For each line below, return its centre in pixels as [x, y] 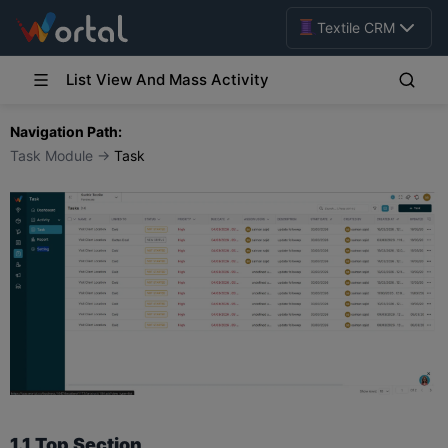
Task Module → [62, 155]
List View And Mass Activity [167, 79]
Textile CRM [356, 27]
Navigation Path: [66, 131]
